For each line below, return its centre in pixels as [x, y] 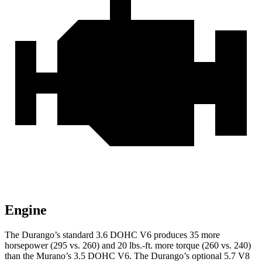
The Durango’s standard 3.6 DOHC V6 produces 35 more [112, 235]
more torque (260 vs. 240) [202, 246]
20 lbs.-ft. [135, 246]
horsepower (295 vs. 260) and [61, 246]
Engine [26, 210]
